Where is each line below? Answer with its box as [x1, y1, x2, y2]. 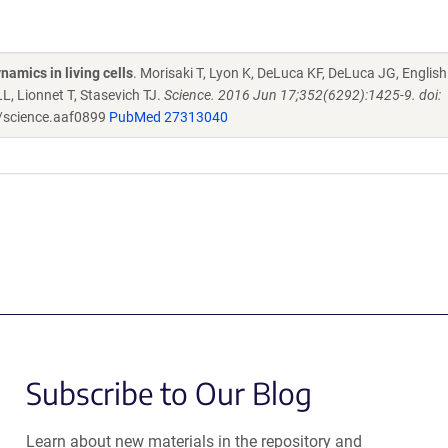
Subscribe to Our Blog [25, 374, 312, 412]
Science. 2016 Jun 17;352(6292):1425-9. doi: [164, 87, 441, 103]
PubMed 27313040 [109, 109, 228, 125]
